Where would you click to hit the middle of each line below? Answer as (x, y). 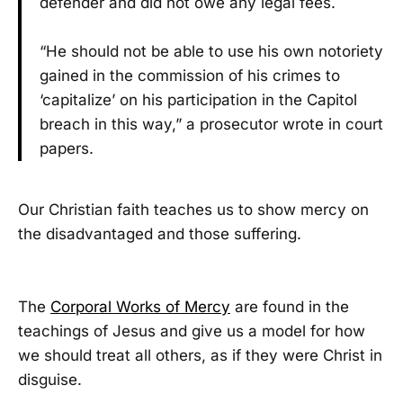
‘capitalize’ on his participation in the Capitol (198, 99)
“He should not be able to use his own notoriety (211, 51)
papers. (67, 148)
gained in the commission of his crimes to (190, 75)
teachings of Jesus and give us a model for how (192, 331)
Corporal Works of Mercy (140, 307)
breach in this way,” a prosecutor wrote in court (211, 124)
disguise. (50, 380)
